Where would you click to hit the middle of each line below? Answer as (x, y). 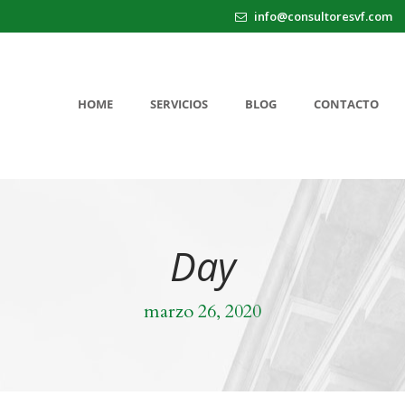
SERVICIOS (179, 104)
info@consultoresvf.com (322, 16)
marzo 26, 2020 (202, 311)
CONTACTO (346, 104)
